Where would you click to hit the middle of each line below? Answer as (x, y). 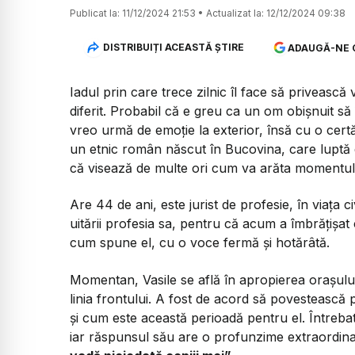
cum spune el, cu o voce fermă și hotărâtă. (200, 243)
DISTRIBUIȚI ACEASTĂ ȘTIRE (173, 48)
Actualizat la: (235, 13)
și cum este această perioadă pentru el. (189, 317)
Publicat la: (95, 13)
